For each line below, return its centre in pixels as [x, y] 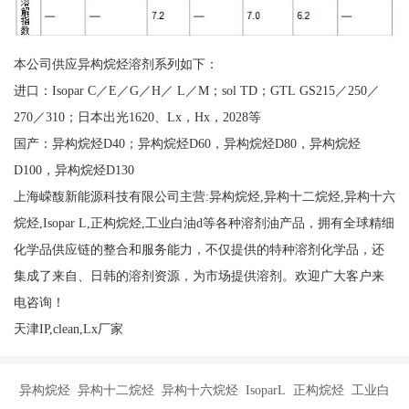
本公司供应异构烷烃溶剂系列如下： [115, 63]
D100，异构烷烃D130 [73, 169]
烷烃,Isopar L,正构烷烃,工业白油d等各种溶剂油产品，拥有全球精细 [204, 222]
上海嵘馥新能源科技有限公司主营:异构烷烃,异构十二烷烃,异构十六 [204, 196]
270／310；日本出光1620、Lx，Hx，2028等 [137, 116]
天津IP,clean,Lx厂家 [68, 328]
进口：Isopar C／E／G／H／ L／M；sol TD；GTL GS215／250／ [196, 90]
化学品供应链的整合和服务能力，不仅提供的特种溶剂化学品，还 [199, 249]
